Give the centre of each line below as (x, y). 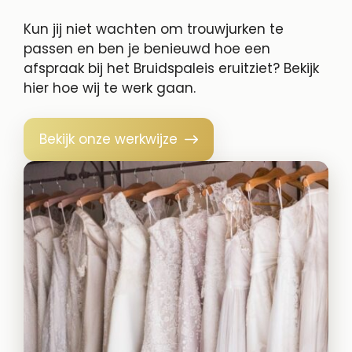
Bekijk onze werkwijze (108, 139)
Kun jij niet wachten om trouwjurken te (154, 29)
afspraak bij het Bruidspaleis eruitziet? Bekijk (171, 68)
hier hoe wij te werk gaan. (110, 88)
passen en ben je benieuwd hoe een (147, 48)
